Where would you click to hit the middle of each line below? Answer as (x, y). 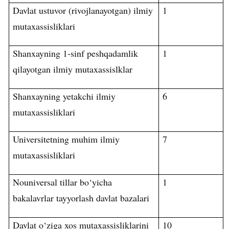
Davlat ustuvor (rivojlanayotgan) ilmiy (83, 10)
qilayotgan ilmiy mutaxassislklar (73, 69)
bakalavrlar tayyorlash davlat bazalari (81, 198)
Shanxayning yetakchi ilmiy (64, 96)
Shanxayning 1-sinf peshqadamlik (76, 53)
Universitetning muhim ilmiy (66, 139)
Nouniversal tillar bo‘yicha (63, 182)
